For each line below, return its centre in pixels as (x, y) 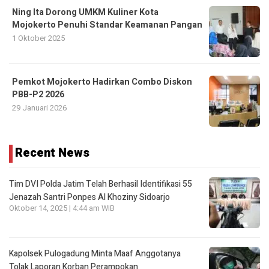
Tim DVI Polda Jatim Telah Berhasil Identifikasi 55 (101, 184)
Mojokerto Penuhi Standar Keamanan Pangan (107, 25)
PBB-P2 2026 (38, 95)
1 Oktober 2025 (38, 38)
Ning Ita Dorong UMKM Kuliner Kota (85, 13)
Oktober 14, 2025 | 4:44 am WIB (62, 209)
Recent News (52, 153)
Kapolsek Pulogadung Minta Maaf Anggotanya (95, 254)
